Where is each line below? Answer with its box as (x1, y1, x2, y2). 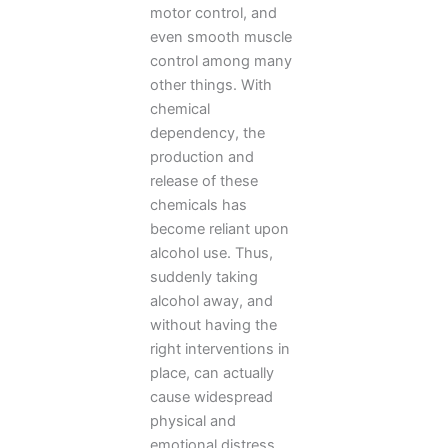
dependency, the (150, 123, 265, 142)
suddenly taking (150, 267, 258, 286)
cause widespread (150, 387, 273, 406)
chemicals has (150, 195, 247, 214)
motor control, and (150, 3, 277, 22)
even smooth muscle (150, 27, 292, 46)
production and (150, 147, 254, 166)
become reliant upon (150, 219, 289, 238)
